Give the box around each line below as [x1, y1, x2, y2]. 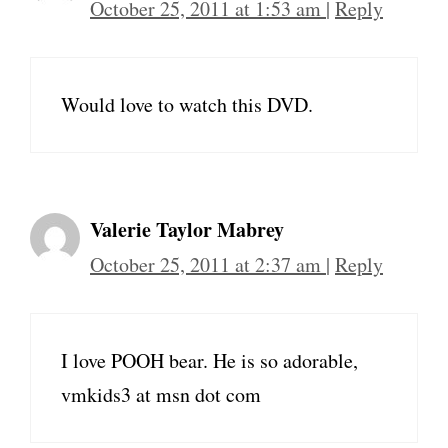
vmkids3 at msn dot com [61, 381, 261, 408]
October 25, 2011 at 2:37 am [90, 251, 326, 278]
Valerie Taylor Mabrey [90, 215, 284, 244]
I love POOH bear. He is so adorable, [61, 347, 358, 374]
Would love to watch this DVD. [61, 91, 313, 118]
